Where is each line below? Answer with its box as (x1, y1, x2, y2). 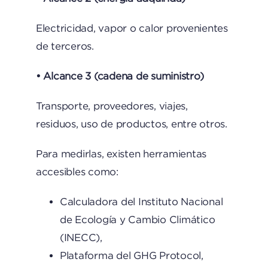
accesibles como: (35, 166, 118, 177)
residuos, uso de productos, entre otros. (35, 118, 227, 129)
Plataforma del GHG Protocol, (59, 250, 203, 261)
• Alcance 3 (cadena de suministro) (35, 71, 204, 81)
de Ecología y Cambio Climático (59, 214, 215, 225)
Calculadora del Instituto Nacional (59, 196, 223, 207)
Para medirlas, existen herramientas (35, 148, 207, 159)
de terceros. (35, 41, 94, 51)
